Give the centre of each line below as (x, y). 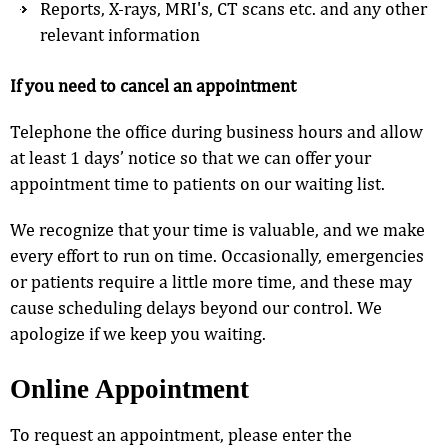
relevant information (120, 34)
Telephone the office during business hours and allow (216, 131)
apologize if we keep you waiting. (138, 333)
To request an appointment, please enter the (181, 434)
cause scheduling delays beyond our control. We (196, 307)
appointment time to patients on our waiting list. (197, 183)
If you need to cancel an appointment (153, 85)
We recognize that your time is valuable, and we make (217, 229)
